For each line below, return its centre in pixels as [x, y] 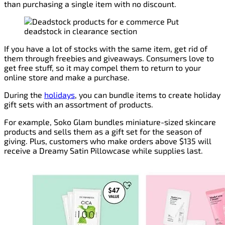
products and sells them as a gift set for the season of [103, 132]
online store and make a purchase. [69, 77]
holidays [60, 95]
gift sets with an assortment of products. [79, 104]
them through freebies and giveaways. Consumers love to [109, 58]
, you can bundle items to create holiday [148, 95]
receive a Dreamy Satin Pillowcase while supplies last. [103, 151]
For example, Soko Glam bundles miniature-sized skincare [110, 122]
